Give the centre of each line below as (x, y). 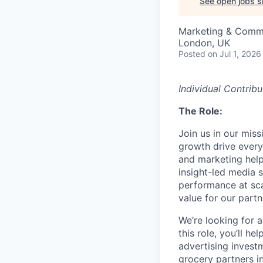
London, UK (204, 43)
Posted (192, 54)
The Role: (200, 111)
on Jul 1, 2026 (235, 54)
